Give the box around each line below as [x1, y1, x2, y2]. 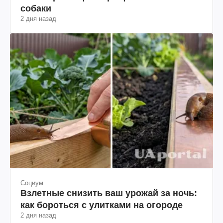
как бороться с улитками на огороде [20, 200, 183, 210]
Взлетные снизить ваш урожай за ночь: [20, 188, 197, 198]
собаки [20, 3, 51, 13]
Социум [20, 179, 43, 187]
